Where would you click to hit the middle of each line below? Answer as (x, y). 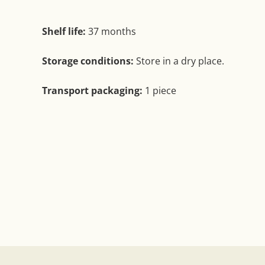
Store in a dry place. (179, 61)
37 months (111, 32)
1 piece (161, 91)
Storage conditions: (88, 61)
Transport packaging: (93, 91)
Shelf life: (64, 32)
